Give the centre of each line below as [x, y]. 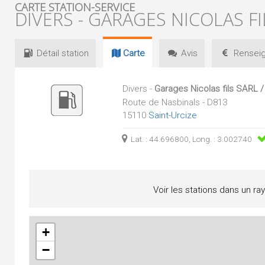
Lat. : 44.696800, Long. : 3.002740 [193, 139]
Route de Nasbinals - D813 [174, 102]
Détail [48, 53]
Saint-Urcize [172, 115]
